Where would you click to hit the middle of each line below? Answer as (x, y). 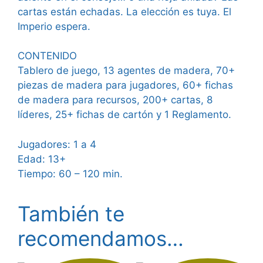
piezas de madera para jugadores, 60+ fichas (125, 85)
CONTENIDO (47, 56)
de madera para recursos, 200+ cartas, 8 (115, 100)
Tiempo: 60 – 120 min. (70, 173)
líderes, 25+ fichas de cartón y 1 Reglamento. (124, 115)
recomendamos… (101, 238)
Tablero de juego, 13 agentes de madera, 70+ (126, 71)
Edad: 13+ (42, 159)
